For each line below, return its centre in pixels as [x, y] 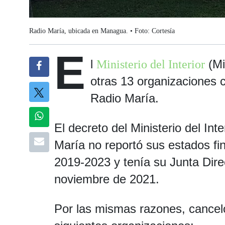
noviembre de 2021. [106, 179]
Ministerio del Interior [150, 64]
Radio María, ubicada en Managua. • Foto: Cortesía [102, 31]
